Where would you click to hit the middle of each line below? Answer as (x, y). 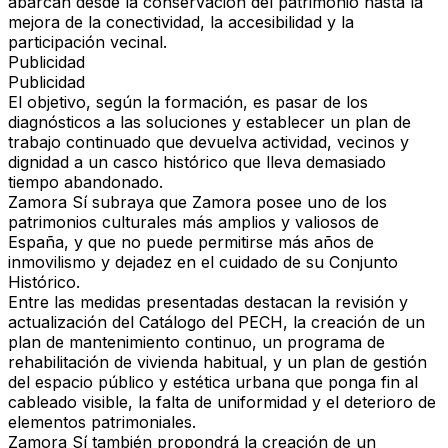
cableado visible (68, 402)
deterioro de (390, 402)
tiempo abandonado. (85, 182)
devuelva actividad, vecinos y (299, 142)
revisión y (371, 302)
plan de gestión (369, 362)
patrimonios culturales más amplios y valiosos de (193, 222)
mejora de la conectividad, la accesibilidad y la (181, 22)
